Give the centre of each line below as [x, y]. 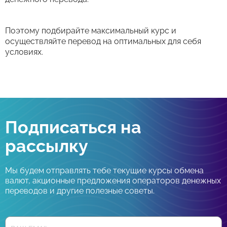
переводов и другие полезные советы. [80, 191]
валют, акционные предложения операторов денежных [113, 181]
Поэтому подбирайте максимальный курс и [91, 31]
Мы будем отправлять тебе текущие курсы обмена [104, 171]
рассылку [47, 146]
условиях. [24, 52]
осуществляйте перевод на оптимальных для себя [103, 41]
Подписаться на [73, 127]
